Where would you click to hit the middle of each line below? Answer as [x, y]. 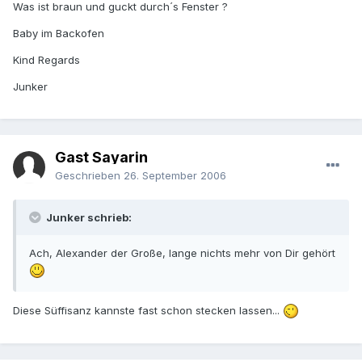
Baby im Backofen [59, 34]
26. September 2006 [175, 176]
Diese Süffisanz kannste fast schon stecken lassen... [148, 310]
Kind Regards [46, 60]
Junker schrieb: [88, 218]
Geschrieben [89, 176]
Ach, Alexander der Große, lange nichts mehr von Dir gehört [182, 253]
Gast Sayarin [101, 158]
